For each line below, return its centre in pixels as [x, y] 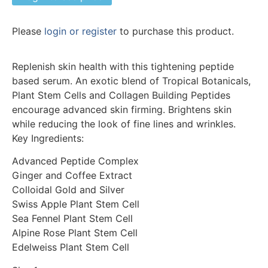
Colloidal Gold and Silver [68, 190]
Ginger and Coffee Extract [72, 176]
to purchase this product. [175, 31]
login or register [80, 31]
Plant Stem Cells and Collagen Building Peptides [121, 95]
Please [28, 31]
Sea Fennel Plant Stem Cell [72, 219]
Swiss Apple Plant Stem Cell [76, 204]
